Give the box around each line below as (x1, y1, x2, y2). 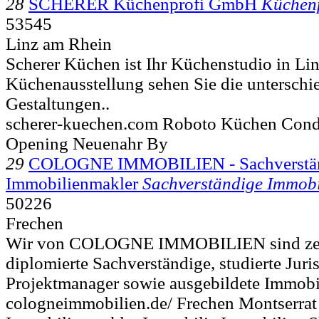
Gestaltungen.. (6, 93, 110, 113)
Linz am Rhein (6, 33, 112, 53)
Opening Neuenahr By (6, 133, 168, 153)
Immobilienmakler (6, 173, 138, 193)
